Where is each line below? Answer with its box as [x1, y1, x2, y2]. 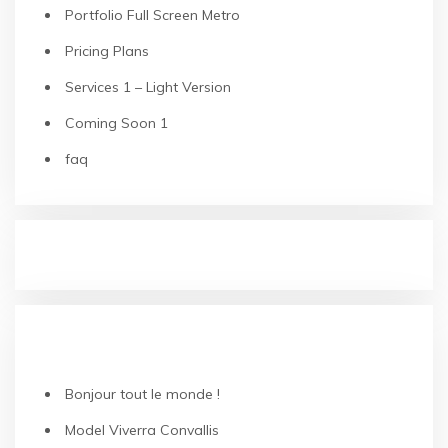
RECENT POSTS [45, 338, 162, 355]
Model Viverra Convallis [65, 421, 219, 439]
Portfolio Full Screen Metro [65, 6, 240, 24]
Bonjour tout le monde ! [65, 385, 220, 403]
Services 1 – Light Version [65, 78, 231, 96]
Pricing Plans [65, 42, 149, 60]
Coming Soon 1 [65, 114, 168, 132]
